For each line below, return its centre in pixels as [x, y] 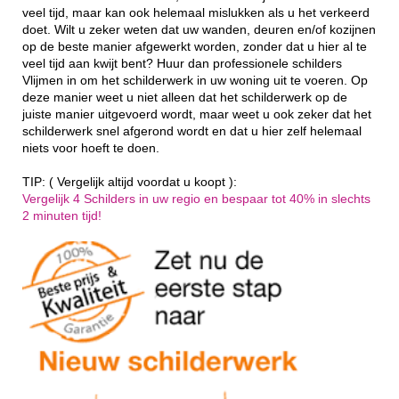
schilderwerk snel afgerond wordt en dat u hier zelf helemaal [192, 131]
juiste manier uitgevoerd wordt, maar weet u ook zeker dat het [197, 114]
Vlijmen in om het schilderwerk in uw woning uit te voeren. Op [195, 80]
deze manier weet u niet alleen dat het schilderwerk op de [185, 97]
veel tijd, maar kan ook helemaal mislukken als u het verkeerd [196, 12]
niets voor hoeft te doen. [91, 148]
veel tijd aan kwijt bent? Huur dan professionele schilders [182, 63]
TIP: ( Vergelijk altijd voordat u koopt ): [130, 182]
